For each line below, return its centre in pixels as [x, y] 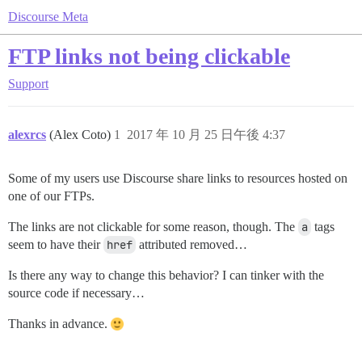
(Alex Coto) [82, 135]
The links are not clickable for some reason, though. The [153, 227]
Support [28, 84]
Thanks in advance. [59, 324]
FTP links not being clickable [149, 56]
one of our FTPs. [51, 196]
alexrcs [27, 135]
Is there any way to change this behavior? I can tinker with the [166, 275]
